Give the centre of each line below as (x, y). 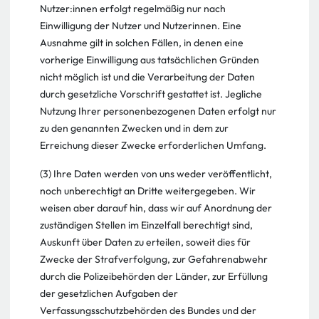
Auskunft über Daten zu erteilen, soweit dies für (145, 242)
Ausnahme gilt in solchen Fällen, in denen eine (142, 43)
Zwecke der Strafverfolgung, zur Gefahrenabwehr (154, 259)
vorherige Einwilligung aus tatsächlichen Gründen (150, 60)
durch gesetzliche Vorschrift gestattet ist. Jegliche (151, 94)
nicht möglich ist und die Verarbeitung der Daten (147, 77)
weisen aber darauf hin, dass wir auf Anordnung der (156, 208)
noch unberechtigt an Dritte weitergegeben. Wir (148, 191)
